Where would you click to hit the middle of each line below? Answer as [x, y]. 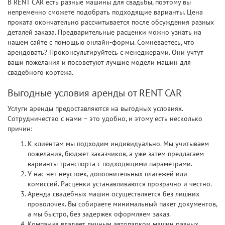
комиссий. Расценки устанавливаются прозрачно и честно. [120, 184]
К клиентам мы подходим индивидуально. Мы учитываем [118, 143]
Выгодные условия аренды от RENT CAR [95, 93]
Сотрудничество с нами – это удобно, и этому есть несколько [105, 118]
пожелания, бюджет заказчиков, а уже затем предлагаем [116, 153]
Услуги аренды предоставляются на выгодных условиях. [95, 108]
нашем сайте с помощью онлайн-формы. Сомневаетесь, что [101, 42]
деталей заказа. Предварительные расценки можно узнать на [104, 32]
